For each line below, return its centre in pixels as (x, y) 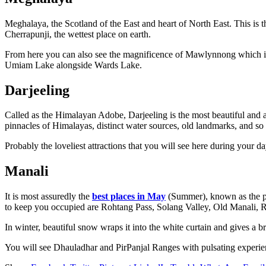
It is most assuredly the (48, 197)
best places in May (129, 197)
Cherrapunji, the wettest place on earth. (78, 34)
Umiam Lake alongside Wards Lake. (73, 65)
